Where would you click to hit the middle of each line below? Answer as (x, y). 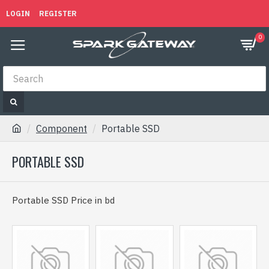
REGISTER (58, 13)
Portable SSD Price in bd (63, 200)
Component (62, 128)
